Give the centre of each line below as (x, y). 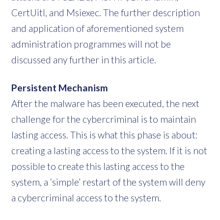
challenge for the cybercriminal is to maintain (104, 119)
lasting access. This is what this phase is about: (105, 135)
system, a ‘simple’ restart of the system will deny (108, 182)
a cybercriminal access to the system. (86, 197)
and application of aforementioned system (97, 28)
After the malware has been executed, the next (105, 103)
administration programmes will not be (91, 44)
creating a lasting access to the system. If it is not (109, 150)
